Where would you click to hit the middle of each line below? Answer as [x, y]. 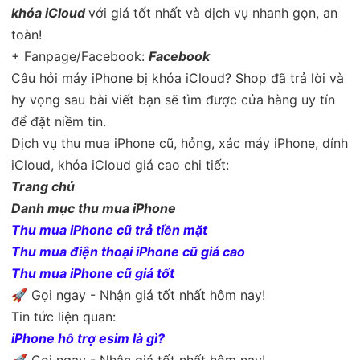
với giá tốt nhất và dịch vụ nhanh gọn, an [213, 12]
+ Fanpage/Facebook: [80, 56]
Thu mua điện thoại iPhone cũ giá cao [128, 251]
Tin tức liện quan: [63, 316]
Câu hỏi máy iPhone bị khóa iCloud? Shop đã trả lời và [178, 78]
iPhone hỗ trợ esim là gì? [88, 338]
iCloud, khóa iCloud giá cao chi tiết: [120, 164]
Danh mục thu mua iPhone [94, 208]
